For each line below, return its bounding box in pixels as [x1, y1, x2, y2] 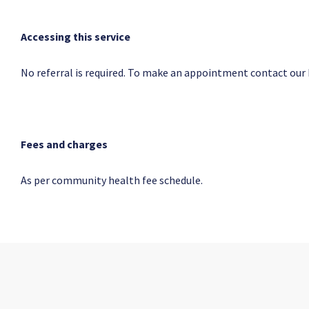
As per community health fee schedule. [21, 173, 203, 187]
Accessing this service [21, 30, 130, 43]
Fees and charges [21, 137, 108, 151]
